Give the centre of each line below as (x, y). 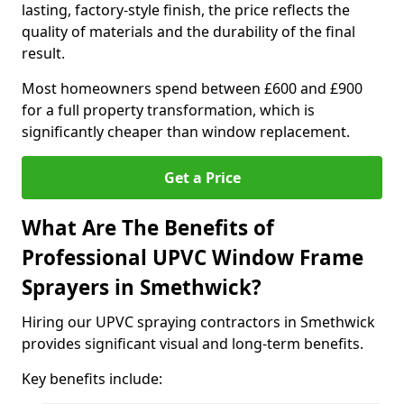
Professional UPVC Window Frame (193, 257)
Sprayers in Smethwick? (142, 287)
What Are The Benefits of (148, 228)
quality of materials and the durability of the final (188, 32)
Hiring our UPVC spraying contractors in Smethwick (198, 322)
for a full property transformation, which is (168, 110)
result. (43, 53)
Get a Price (202, 178)
